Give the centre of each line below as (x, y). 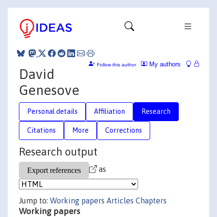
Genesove (49, 90)
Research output (58, 152)
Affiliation (109, 111)
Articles (120, 201)
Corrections (124, 130)
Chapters (151, 201)
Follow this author (116, 64)
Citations (41, 130)
